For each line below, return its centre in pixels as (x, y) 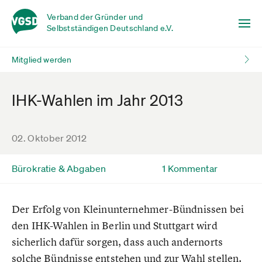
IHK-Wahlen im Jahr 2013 (97, 100)
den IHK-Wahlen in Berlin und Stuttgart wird (115, 225)
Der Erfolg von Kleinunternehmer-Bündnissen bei (128, 209)
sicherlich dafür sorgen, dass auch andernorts (118, 242)
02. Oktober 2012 (49, 138)
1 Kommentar (190, 168)
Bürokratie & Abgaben (59, 168)
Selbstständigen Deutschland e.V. (110, 28)
